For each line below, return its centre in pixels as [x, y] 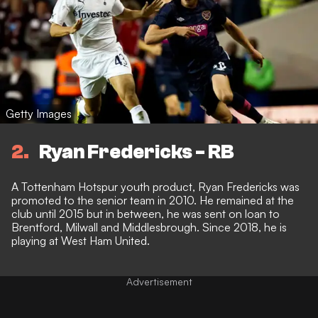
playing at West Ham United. [81, 240]
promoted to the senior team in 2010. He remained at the [153, 200]
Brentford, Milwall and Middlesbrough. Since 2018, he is [149, 227]
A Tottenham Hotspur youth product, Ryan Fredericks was [155, 186]
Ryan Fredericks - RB [137, 152]
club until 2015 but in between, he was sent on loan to [146, 213]
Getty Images [39, 114]
